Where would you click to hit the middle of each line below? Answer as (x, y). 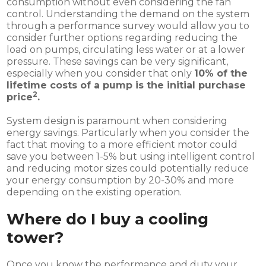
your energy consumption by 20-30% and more (121, 180)
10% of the (221, 73)
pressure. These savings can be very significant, (118, 61)
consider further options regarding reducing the (122, 37)
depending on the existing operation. (96, 192)
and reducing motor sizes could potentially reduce (128, 168)
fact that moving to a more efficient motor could (122, 144)
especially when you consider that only (101, 73)
